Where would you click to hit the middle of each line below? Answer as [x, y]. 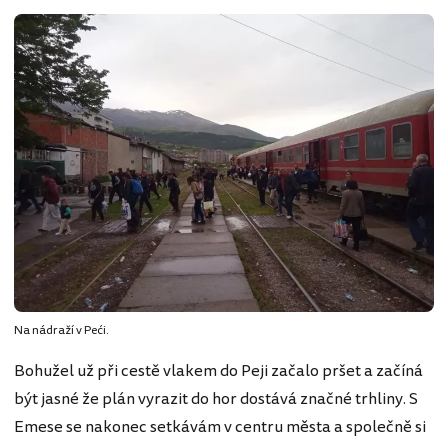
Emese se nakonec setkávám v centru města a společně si [220, 427]
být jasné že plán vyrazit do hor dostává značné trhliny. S [216, 399]
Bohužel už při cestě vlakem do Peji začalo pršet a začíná [218, 371]
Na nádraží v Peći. [61, 330]
